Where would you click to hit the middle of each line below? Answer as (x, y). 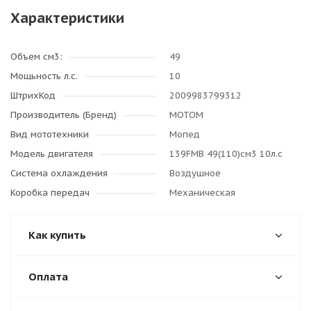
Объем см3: (36, 57)
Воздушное (195, 173)
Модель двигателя (52, 154)
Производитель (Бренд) (64, 115)
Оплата (48, 277)
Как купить (57, 235)
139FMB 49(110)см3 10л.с (226, 154)
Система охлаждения (59, 173)
